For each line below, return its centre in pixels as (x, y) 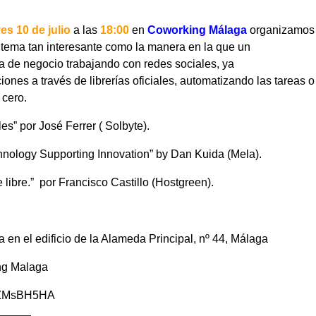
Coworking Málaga (199, 30)
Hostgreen (181, 182)
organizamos (282, 30)
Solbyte (124, 126)
